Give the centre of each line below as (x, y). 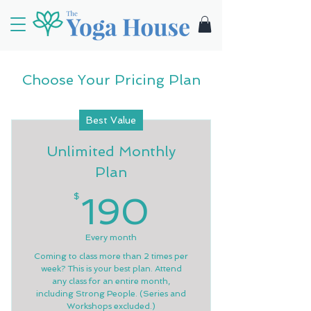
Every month (111, 237)
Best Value (111, 120)
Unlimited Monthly (111, 151)
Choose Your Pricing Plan (111, 79)
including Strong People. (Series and (111, 293)
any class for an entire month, (111, 281)
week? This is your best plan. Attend (111, 268)
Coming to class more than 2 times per (111, 256)
